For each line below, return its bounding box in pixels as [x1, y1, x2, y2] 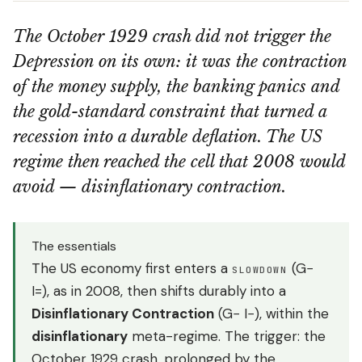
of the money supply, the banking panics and [13, 77, 339, 96]
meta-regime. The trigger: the [128, 327, 326, 345]
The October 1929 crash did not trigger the [13, 27, 331, 46]
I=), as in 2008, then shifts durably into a [32, 282, 286, 300]
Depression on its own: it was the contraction [13, 52, 347, 71]
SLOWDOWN [232, 264, 288, 276]
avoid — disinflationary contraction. [13, 177, 286, 196]
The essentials [32, 238, 116, 255]
